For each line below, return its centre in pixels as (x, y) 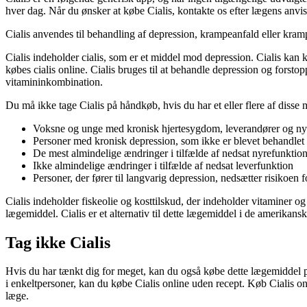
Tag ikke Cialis (58, 242)
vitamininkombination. (54, 82)
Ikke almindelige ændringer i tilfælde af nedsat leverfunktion (163, 165)
